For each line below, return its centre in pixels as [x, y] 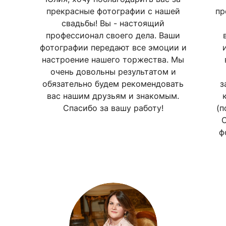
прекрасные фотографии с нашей [113, 11]
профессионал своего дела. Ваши [113, 35]
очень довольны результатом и [113, 71]
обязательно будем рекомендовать [113, 83]
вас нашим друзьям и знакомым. [113, 96]
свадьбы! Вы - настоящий [113, 23]
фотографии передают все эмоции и [113, 47]
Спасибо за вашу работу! [113, 108]
